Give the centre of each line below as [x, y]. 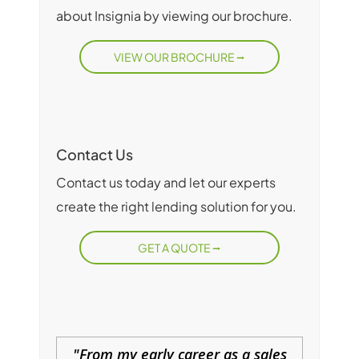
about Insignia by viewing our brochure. [174, 16]
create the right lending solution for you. [176, 207]
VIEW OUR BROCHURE [175, 57]
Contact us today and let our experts [166, 183]
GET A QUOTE [175, 248]
